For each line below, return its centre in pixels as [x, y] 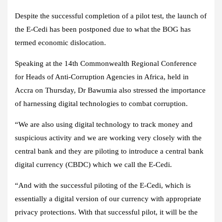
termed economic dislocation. [60, 43]
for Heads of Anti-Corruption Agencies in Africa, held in [102, 77]
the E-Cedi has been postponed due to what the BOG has [103, 29]
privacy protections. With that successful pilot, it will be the [106, 212]
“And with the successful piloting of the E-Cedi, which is [103, 186]
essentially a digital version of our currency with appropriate [108, 199]
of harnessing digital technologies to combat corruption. [101, 104]
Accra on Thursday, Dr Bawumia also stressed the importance [110, 90]
